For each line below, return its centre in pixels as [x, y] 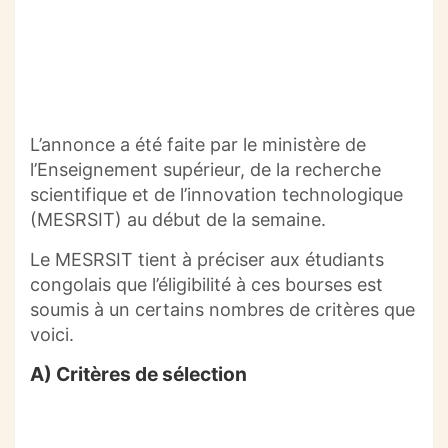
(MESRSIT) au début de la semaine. [178, 220]
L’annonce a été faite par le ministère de [198, 145]
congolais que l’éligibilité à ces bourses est [206, 285]
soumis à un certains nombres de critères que [222, 310]
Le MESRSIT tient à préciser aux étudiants [207, 260]
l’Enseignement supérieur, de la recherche [205, 170]
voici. [52, 335]
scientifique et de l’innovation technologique [216, 195]
